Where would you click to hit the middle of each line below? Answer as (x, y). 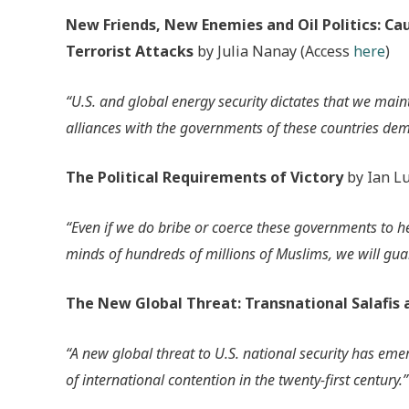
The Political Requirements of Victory (204, 178)
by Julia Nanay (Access (273, 52)
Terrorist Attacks (130, 52)
